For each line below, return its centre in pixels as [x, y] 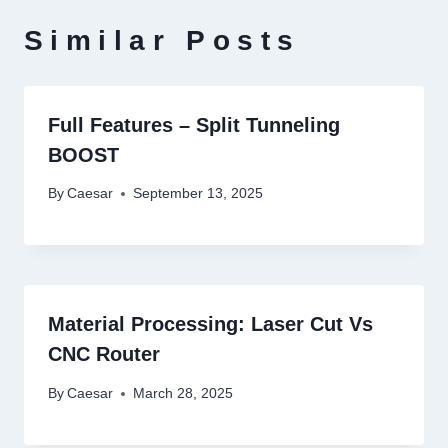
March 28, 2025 [183, 394]
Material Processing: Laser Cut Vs [210, 324]
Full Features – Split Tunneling [194, 124]
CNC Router [104, 354]
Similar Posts [162, 40]
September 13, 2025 [198, 194]
